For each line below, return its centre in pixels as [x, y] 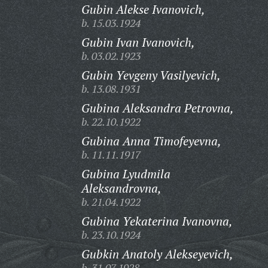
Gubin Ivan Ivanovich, [138, 42]
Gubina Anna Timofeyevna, [151, 141]
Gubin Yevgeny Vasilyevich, [151, 75]
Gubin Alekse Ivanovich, [143, 9]
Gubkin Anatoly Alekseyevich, [157, 254]
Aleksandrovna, [121, 188]
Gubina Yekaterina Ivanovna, [157, 221]
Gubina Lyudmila [126, 174]
